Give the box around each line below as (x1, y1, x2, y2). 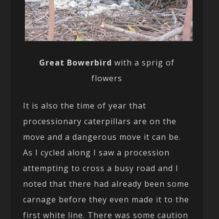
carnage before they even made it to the (23, 194, 190, 205)
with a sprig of (112, 57, 175, 68)
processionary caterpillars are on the (23, 115, 177, 127)
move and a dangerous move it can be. (23, 131, 181, 142)
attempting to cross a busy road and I (23, 162, 179, 174)
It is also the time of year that (23, 100, 147, 111)
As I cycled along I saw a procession (23, 147, 170, 158)
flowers (91, 72, 123, 84)
